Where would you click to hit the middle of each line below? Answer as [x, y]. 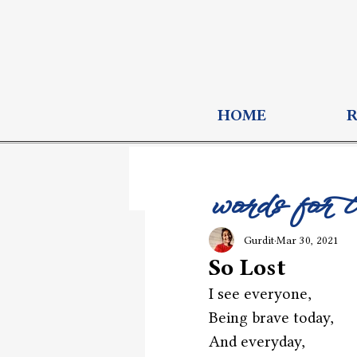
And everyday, [257, 341]
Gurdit [259, 239]
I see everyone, [260, 294]
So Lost [247, 267]
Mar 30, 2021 [308, 239]
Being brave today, [271, 318]
